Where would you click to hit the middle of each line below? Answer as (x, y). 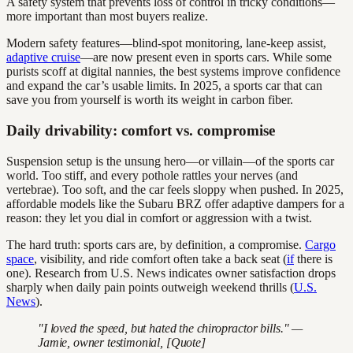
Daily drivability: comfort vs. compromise (141, 130)
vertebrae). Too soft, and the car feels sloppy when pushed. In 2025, (175, 189)
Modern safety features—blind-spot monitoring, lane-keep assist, (166, 43)
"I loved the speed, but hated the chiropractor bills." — (171, 328)
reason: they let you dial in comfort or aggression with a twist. (159, 217)
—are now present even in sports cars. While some (206, 58)
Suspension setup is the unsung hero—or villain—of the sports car (170, 161)
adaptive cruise (43, 58)
